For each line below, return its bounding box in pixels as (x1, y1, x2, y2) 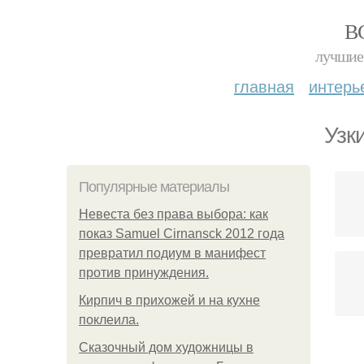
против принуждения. (79, 266, 209, 279)
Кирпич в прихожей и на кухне (79, 293, 260, 307)
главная (234, 74, 294, 97)
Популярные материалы (79, 179, 229, 195)
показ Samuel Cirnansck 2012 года (79, 227, 284, 240)
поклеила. (79, 313, 139, 327)
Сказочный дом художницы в (79, 340, 253, 354)
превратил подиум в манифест (79, 246, 266, 260)
